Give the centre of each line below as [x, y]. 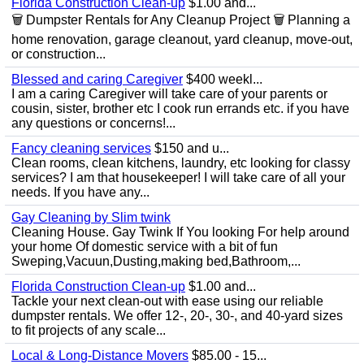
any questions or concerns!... [93, 123]
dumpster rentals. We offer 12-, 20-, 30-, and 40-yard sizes [177, 316]
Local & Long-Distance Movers [100, 355]
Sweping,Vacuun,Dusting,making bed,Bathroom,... [156, 261]
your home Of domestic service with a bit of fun [145, 247]
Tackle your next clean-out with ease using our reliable [167, 301]
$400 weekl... [223, 79]
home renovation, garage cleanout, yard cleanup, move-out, [182, 39]
